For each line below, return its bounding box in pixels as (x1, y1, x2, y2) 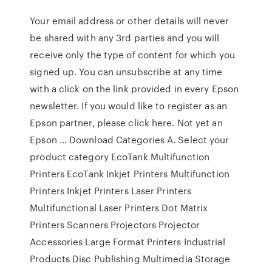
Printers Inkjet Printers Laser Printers (30, 184, 192, 197)
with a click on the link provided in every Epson (30, 82, 239, 95)
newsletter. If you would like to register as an (30, 99, 227, 112)
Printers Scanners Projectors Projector (30, 218, 200, 231)
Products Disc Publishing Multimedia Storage (30, 252, 231, 265)
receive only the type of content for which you (30, 48, 235, 61)
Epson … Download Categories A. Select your (30, 133, 229, 146)
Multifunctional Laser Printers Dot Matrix (30, 201, 208, 214)
